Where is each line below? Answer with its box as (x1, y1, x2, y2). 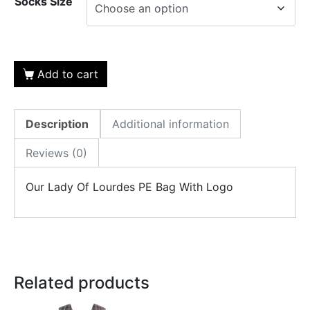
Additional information (112, 117, 229, 131)
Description (26, 117, 89, 131)
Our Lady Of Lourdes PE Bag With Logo (26, 180, 233, 194)
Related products (14, 273, 149, 293)
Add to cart (37, 67, 98, 82)
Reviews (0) (26, 146, 87, 161)
